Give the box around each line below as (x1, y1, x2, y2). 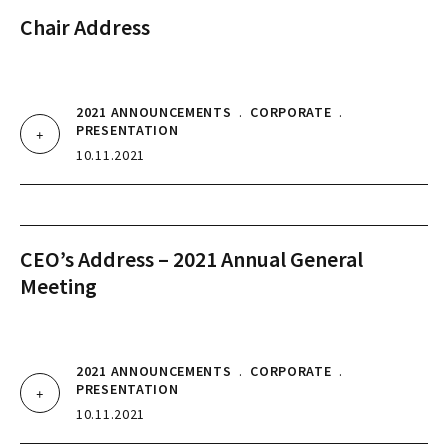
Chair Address (20, 13, 150, 41)
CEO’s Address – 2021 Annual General (20, 245, 363, 273)
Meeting (20, 272, 97, 300)
